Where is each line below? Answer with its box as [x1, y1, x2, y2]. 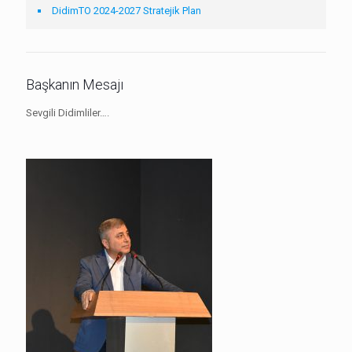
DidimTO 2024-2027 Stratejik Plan [52, 5, 201, 16]
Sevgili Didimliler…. [26, 107, 109, 119]
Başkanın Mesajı [26, 76, 123, 93]
